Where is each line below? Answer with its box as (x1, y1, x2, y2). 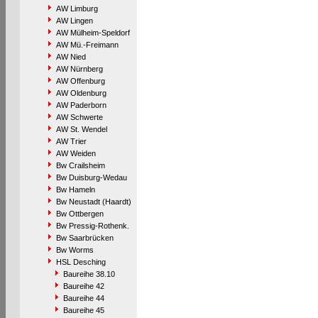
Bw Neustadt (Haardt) (55, 197, 131, 206)
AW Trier (55, 137, 87, 146)
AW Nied (55, 53, 86, 61)
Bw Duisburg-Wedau (55, 173, 127, 182)
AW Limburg (55, 4, 98, 13)
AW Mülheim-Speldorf (55, 28, 130, 37)
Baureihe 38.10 (62, 270, 115, 278)
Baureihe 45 (62, 306, 104, 314)
